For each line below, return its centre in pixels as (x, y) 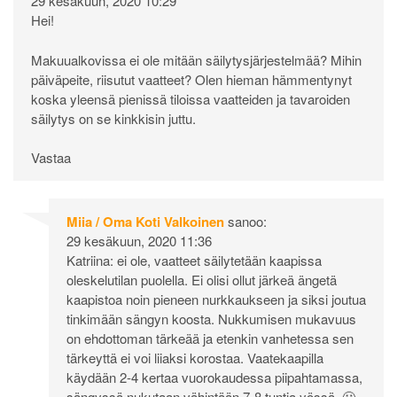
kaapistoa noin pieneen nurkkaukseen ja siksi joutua (216, 300)
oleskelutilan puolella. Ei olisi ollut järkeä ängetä (202, 280)
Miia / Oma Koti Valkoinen (145, 222)
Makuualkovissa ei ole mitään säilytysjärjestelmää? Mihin (196, 59)
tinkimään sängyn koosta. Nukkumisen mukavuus (211, 319)
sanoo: (247, 222)
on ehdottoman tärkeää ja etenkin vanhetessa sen (210, 339)
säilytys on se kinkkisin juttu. (113, 118)
